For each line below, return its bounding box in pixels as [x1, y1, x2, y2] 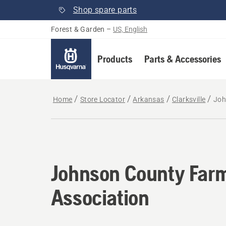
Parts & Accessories [144, 53, 221, 65]
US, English [113, 25, 148, 33]
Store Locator [80, 95, 126, 103]
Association [50, 185, 149, 210]
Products [97, 53, 132, 65]
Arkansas [133, 95, 164, 103]
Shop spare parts [73, 5, 137, 15]
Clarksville [172, 95, 206, 103]
